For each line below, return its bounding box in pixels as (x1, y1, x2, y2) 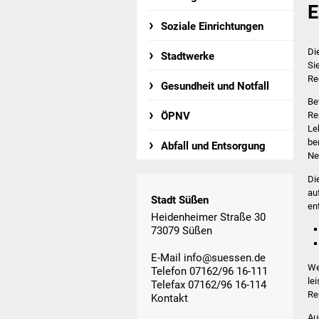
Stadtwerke (161, 50, 215, 63)
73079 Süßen (151, 224, 212, 237)
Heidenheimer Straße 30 (151, 210, 266, 224)
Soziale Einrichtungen (161, 20, 264, 33)
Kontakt (151, 291, 188, 305)
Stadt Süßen (151, 194, 209, 207)
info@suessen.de (184, 251, 266, 264)
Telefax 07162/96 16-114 (151, 278, 266, 291)
